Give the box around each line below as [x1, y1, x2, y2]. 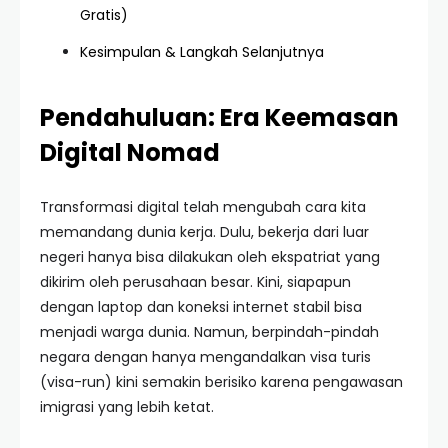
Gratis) [80, 5, 128, 25]
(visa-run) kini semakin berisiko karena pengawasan [40, 372, 403, 392]
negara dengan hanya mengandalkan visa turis [40, 347, 371, 367]
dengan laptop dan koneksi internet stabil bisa [40, 297, 362, 317]
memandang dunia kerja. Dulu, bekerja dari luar [40, 222, 369, 242]
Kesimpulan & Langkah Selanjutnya [80, 42, 324, 62]
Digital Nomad [40, 136, 220, 169]
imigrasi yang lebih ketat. [40, 397, 214, 417]
